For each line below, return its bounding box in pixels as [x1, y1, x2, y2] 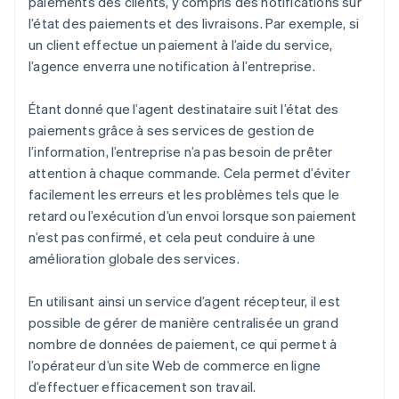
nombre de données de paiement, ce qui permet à [28, 335, 338, 354]
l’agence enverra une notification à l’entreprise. [28, 57, 315, 76]
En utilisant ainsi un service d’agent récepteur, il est [28, 292, 341, 311]
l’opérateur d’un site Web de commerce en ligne [28, 356, 322, 375]
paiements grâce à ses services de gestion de [28, 121, 314, 140]
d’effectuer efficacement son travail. [28, 378, 256, 396]
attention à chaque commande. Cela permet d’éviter [28, 164, 350, 183]
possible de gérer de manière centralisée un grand [28, 313, 338, 332]
